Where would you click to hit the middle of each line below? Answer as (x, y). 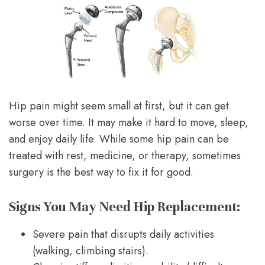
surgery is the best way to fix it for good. (101, 172)
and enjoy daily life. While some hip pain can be (119, 139)
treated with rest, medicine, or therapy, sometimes (125, 156)
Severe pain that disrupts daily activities (123, 235)
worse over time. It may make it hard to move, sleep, (129, 123)
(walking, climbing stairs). (91, 251)
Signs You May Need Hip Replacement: (125, 207)
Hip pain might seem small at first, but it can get (119, 106)
